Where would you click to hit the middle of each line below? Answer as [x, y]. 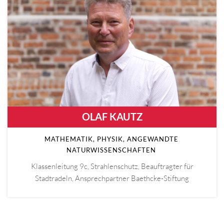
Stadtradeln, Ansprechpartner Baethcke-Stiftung [112, 178]
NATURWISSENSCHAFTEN [111, 150]
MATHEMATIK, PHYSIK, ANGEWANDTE [111, 139]
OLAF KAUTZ [112, 117]
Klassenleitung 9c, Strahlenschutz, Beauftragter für [112, 166]
